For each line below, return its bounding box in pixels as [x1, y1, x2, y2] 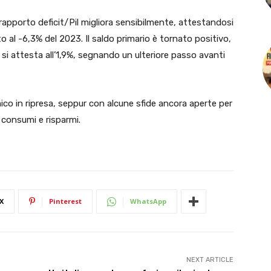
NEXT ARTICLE [186, 256, 233, 264]
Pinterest [49, 197, 82, 206]
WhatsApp [130, 197, 166, 206]
